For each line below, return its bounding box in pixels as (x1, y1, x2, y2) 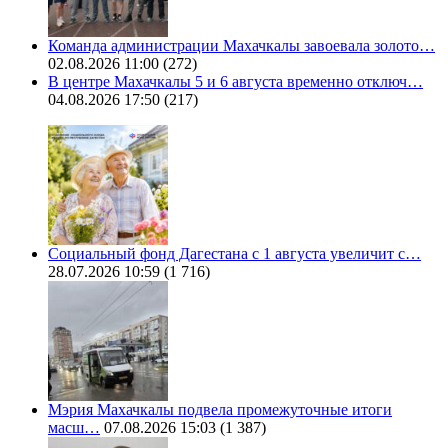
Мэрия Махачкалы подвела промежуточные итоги (48, 401, 392, 419)
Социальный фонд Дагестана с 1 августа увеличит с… (48, 245, 421, 263)
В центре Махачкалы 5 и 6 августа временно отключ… (48, 73, 423, 91)
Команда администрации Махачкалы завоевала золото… (48, 37, 435, 55)
